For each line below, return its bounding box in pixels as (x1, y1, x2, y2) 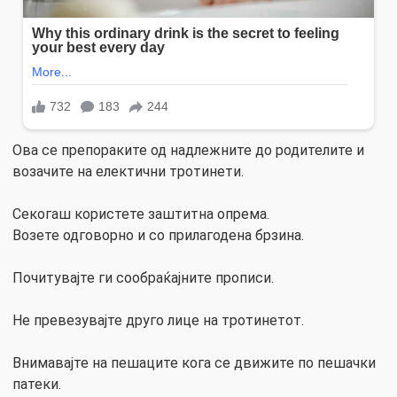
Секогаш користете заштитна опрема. (12, 205, 269, 222)
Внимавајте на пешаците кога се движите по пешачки (12, 354, 376, 371)
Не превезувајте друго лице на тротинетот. (12, 311, 304, 329)
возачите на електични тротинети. (12, 162, 244, 180)
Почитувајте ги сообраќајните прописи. (12, 269, 274, 286)
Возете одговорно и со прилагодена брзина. (12, 226, 304, 244)
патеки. (12, 375, 61, 393)
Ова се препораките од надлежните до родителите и (12, 141, 364, 159)
